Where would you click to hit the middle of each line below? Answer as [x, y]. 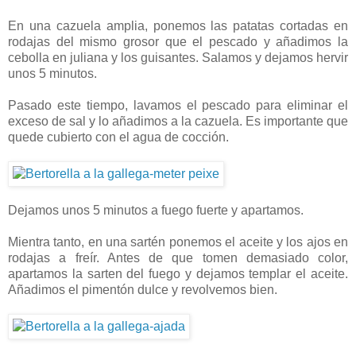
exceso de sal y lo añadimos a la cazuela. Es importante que [178, 122]
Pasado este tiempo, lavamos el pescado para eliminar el [178, 106]
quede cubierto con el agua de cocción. [118, 137]
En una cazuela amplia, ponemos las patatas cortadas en [178, 26]
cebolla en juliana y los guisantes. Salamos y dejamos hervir [178, 58]
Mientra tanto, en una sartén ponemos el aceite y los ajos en [178, 242]
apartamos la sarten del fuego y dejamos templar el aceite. [178, 274]
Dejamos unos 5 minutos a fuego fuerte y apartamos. [156, 211]
